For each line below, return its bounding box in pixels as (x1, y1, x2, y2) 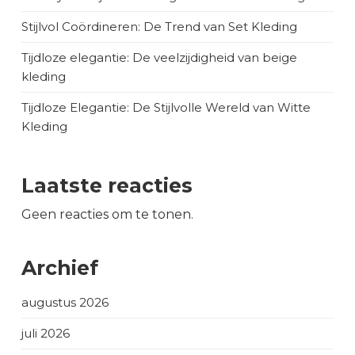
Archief (21, 256, 98, 280)
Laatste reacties (21, 174, 193, 197)
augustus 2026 (21, 295, 109, 310)
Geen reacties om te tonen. (21, 207, 193, 222)
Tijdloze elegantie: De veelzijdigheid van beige (21, 50, 297, 65)
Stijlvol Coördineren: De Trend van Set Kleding (21, 19, 297, 34)
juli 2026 (21, 326, 70, 341)
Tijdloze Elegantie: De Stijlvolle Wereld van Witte (21, 100, 311, 115)
